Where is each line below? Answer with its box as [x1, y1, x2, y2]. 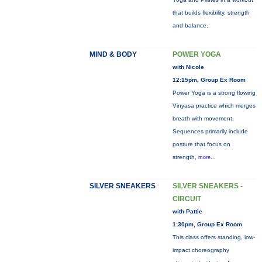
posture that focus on [172, 141, 230, 147]
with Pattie [172, 208, 202, 215]
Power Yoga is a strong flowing [172, 89, 256, 96]
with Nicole [172, 64, 204, 70]
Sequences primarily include [172, 128, 248, 135]
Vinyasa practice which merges [172, 102, 256, 109]
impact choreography [172, 247, 229, 253]
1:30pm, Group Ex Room [172, 221, 242, 227]
